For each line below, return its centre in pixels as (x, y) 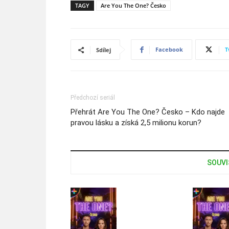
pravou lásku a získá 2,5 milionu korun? (136, 123)
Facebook (169, 49)
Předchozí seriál (93, 98)
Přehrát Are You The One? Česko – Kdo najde (148, 112)
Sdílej (104, 50)
